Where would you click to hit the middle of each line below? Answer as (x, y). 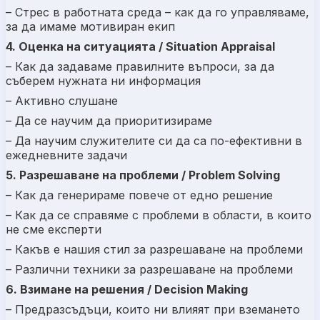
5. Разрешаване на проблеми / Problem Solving (143, 175)
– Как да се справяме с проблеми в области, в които (159, 215)
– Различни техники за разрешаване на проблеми (149, 269)
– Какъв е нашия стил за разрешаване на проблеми (154, 249)
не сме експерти (54, 229)
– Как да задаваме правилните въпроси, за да (140, 66)
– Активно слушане (62, 100)
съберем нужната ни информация (103, 80)
